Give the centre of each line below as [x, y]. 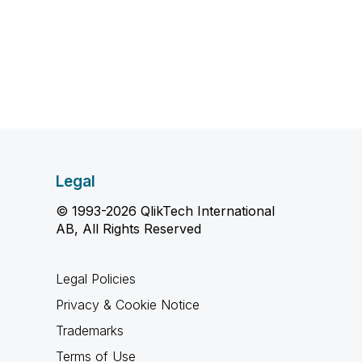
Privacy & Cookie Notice [127, 305]
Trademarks [89, 330]
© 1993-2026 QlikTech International [165, 211]
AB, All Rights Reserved [128, 229]
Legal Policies [95, 279]
